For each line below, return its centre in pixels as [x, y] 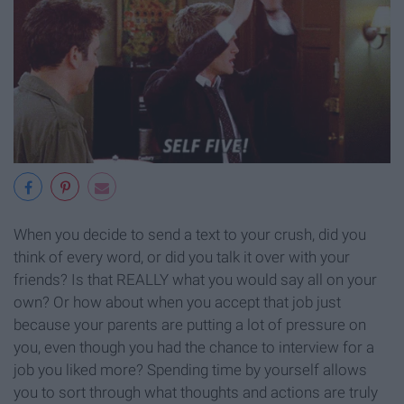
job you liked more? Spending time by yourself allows [190, 370]
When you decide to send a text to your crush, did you [190, 235]
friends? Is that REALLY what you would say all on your [195, 280]
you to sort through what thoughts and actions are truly [196, 393]
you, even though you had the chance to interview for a [194, 348]
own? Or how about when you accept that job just [177, 303]
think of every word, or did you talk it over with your [182, 257]
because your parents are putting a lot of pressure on [190, 325]
